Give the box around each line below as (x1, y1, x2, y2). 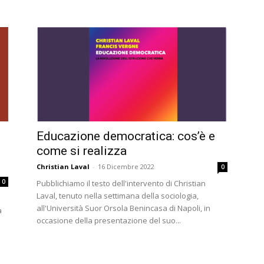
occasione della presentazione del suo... (37, 215, 181, 226)
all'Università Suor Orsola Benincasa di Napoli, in (37, 203, 210, 213)
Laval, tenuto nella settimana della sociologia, (37, 190, 199, 201)
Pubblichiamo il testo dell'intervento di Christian (37, 178, 206, 189)
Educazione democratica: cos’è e (37, 129, 215, 143)
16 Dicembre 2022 (98, 162, 154, 171)
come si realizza (37, 144, 127, 158)
